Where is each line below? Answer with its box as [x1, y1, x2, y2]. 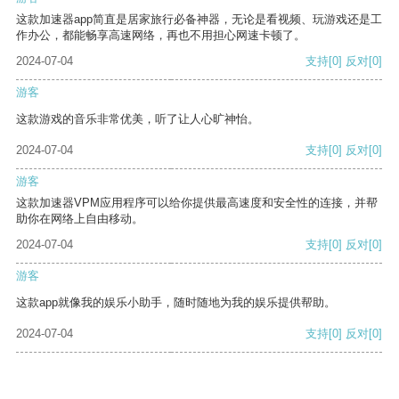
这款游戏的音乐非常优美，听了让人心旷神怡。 [16, 112, 259, 126]
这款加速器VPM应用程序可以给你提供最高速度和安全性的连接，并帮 [16, 196, 378, 210]
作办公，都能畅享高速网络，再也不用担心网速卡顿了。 [16, 28, 305, 43]
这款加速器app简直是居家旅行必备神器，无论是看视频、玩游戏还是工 [16, 12, 382, 27]
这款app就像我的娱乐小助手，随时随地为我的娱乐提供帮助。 [16, 296, 336, 310]
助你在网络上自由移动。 [16, 212, 143, 226]
